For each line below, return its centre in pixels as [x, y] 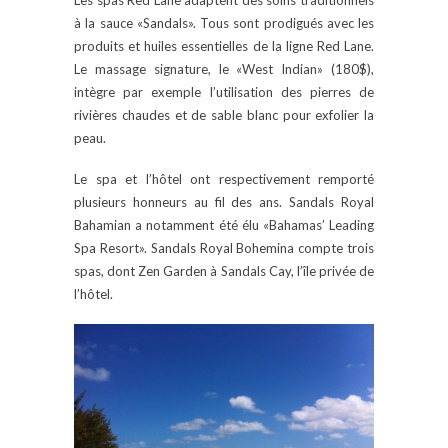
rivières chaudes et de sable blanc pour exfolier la [224, 114]
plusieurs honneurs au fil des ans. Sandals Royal [224, 201]
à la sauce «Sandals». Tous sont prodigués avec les [224, 22]
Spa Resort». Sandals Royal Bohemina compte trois [224, 247]
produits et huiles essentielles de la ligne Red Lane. [224, 45]
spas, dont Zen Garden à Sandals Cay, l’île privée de [224, 270]
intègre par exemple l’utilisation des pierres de [224, 91]
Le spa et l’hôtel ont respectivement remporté [224, 178]
